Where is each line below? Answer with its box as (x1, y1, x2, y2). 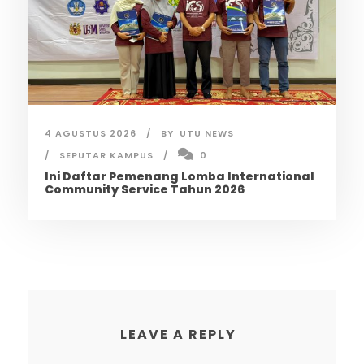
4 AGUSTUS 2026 (45, 127, 136, 141)
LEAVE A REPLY (119, 325, 236, 344)
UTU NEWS (180, 127, 234, 141)
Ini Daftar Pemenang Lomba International (45, 168, 314, 185)
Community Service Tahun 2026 (45, 181, 245, 198)
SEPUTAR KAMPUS (59, 149, 154, 162)
